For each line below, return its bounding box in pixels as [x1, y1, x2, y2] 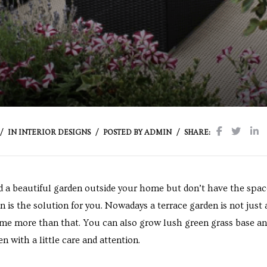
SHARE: [184, 128, 211, 136]
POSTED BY [101, 128, 145, 136]
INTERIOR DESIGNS [18, 128, 91, 136]
